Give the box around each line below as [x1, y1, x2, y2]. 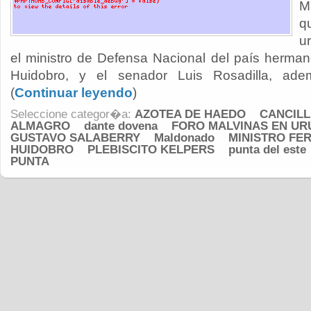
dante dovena [84, 119, 158, 133]
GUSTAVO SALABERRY [10, 131, 140, 144]
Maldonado [154, 131, 215, 144]
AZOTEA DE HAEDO [135, 108, 246, 121]
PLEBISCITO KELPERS [87, 143, 215, 156]
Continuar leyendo [15, 85, 133, 100]
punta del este [228, 143, 306, 156]
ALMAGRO [10, 119, 70, 133]
